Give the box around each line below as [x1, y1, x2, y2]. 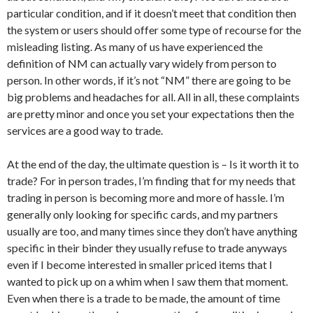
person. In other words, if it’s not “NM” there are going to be [7, 73, 291, 87]
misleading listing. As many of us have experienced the [7, 40, 263, 53]
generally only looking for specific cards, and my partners [7, 208, 278, 221]
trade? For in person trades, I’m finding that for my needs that [7, 174, 296, 187]
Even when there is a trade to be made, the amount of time [7, 291, 280, 305]
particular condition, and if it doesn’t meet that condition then [7, 6, 296, 20]
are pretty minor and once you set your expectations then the [7, 107, 294, 120]
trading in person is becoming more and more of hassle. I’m [7, 191, 284, 204]
